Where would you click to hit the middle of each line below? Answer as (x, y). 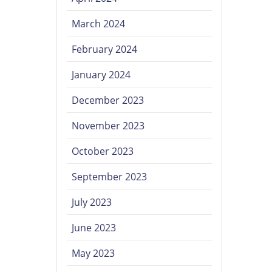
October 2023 (103, 151)
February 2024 (105, 49)
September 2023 (110, 177)
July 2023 (92, 202)
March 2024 (99, 24)
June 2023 (94, 228)
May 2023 (93, 253)
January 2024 (101, 75)
